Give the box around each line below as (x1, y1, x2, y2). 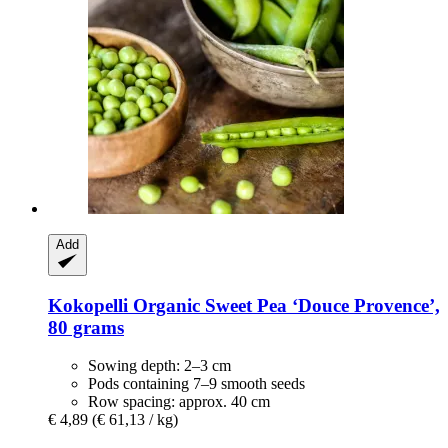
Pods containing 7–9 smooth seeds (88, 375, 305, 393)
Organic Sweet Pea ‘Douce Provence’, (128, 294, 440, 316)
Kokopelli (48, 294, 128, 316)
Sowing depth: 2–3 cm (88, 357, 231, 375)
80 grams (48, 316, 124, 338)
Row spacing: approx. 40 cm (88, 393, 270, 411)
